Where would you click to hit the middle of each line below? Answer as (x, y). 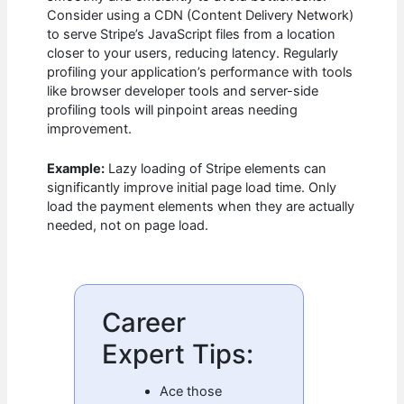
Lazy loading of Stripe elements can (216, 169)
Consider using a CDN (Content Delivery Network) (201, 15)
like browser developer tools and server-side (183, 91)
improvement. (90, 129)
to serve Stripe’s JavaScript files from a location (192, 34)
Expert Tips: (178, 353)
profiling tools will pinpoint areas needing (173, 110)
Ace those (191, 391)
